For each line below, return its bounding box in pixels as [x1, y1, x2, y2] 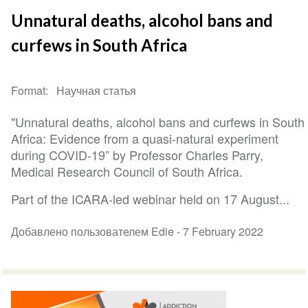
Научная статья [56, 82, 137, 98]
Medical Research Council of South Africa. [11, 162, 243, 180]
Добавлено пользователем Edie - [11, 223, 184, 239]
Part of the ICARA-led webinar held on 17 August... [11, 189, 290, 208]
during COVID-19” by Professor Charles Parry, [11, 145, 264, 164]
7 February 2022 [183, 223, 264, 239]
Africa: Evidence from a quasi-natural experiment [11, 129, 279, 147]
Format [11, 82, 46, 98]
